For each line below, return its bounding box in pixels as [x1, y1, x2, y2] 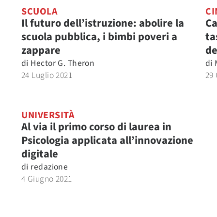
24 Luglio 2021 [21, 69, 73, 81]
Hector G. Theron [31, 57, 95, 69]
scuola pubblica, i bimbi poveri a [21, 29, 177, 45]
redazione [31, 161, 68, 173]
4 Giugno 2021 [21, 173, 72, 185]
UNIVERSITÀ [21, 108, 74, 122]
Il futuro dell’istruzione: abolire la [21, 15, 184, 31]
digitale [21, 146, 58, 162]
